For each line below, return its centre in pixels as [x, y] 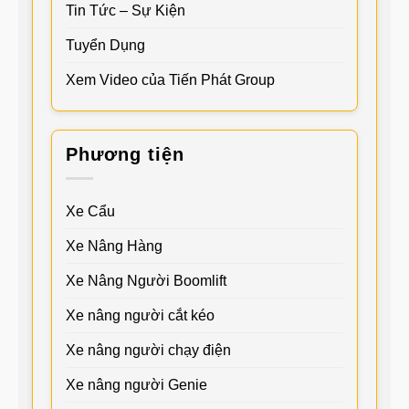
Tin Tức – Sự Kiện [126, 11]
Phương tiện [125, 155]
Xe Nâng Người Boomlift [146, 280]
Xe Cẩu [90, 211]
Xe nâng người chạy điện [148, 350]
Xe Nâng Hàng [114, 246]
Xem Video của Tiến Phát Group [170, 80]
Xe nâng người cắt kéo [140, 315]
